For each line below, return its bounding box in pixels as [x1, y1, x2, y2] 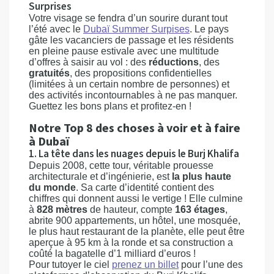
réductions [149, 57, 199, 67]
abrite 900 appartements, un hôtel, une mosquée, [29, 215, 240, 226]
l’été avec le [29, 24, 83, 34]
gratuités [29, 68, 70, 78]
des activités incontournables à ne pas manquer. [29, 90, 237, 100]
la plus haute [172, 171, 231, 182]
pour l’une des [179, 259, 243, 270]
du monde [29, 182, 76, 193]
